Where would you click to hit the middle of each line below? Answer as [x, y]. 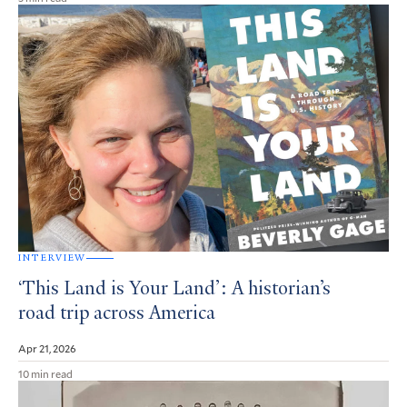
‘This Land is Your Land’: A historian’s [174, 290]
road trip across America [117, 315]
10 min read [45, 374]
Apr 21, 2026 [47, 348]
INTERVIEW [52, 258]
